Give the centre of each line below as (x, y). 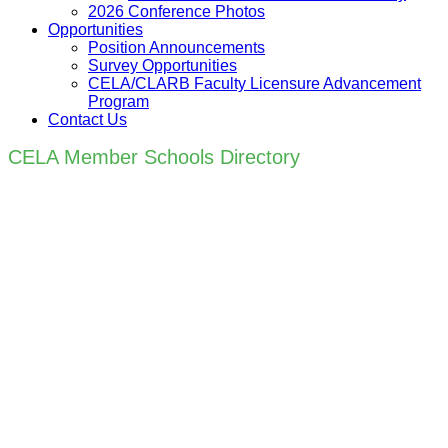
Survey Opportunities (162, 65)
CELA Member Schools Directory (154, 156)
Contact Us (87, 119)
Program (118, 101)
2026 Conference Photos (176, 11)
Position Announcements (176, 47)
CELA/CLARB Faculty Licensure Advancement (254, 83)
